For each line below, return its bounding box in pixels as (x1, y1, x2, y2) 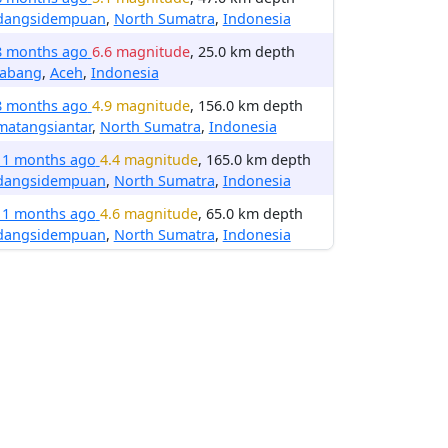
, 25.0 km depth (189, 42, 295, 61)
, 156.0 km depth (189, 96, 303, 115)
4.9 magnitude (91, 96, 190, 115)
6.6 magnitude (91, 42, 190, 61)
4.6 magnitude (99, 204, 198, 223)
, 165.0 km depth (197, 150, 311, 169)
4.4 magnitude (99, 150, 198, 169)
